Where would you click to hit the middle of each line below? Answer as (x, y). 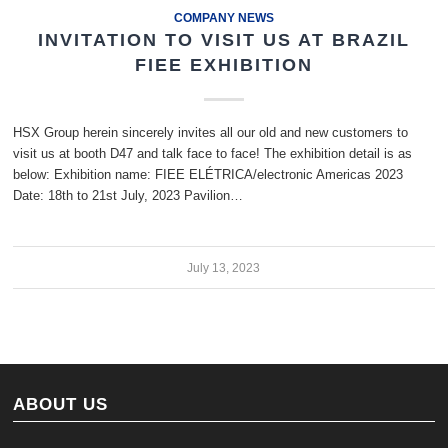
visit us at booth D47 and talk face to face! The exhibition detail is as (213, 153)
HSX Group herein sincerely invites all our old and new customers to (211, 132)
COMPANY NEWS (223, 17)
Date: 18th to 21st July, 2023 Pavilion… (128, 195)
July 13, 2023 (224, 267)
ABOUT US (61, 404)
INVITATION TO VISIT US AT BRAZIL (223, 40)
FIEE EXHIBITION (223, 65)
